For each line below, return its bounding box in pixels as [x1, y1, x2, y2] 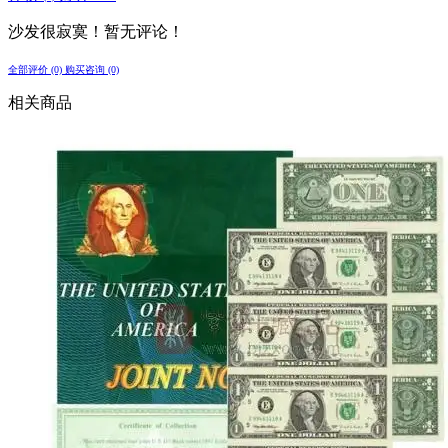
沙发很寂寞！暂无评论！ [8, 23, 184, 41]
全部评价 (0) [8, 64, 65, 76]
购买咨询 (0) [65, 64, 119, 76]
